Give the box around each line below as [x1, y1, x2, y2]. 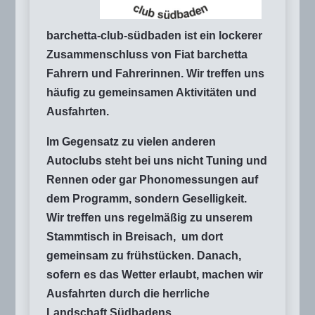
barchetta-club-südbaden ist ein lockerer [46, 29, 262, 41]
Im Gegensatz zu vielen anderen [46, 135, 216, 148]
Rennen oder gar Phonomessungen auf [46, 173, 258, 186]
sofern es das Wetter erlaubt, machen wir [46, 268, 266, 281]
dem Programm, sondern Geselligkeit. [46, 192, 247, 205]
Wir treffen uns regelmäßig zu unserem [46, 211, 252, 224]
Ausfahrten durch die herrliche [46, 287, 210, 300]
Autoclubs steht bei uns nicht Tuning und [46, 154, 267, 167]
